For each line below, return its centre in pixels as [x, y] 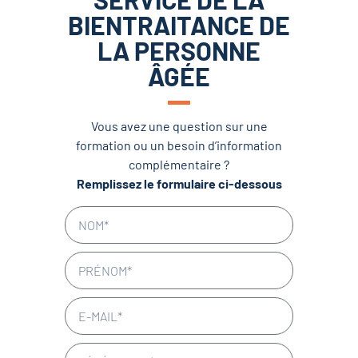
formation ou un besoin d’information [179, 145]
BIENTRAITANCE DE [179, 25]
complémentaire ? [179, 165]
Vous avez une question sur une [179, 126]
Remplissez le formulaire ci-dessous [179, 184]
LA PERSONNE [179, 51]
